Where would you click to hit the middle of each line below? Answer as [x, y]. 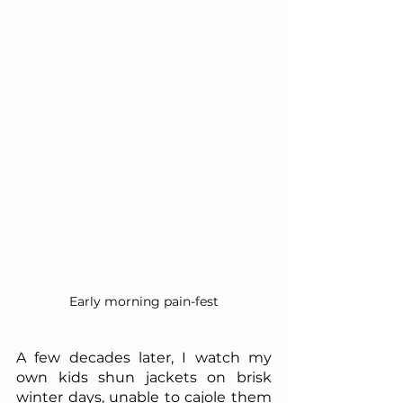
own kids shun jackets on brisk [144, 377]
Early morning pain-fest [144, 301]
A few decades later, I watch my [144, 357]
